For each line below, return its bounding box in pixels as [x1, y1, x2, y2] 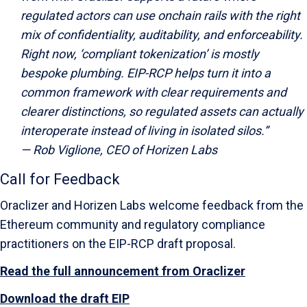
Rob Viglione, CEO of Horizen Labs [33, 143, 217, 157]
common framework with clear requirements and [21, 85, 286, 99]
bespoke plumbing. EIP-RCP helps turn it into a [21, 66, 271, 80]
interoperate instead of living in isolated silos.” [21, 123, 268, 138]
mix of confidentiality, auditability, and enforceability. [21, 27, 303, 42]
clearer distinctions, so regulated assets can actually [21, 104, 304, 119]
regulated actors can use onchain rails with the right [21, 8, 300, 23]
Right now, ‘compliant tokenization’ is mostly [21, 47, 259, 61]
